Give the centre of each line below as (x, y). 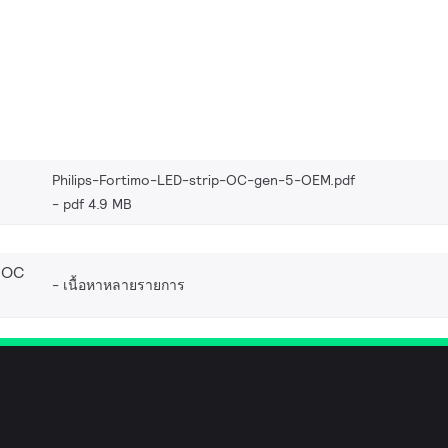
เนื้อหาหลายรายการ (124, 285)
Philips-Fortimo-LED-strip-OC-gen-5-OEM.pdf (203, 180)
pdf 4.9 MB (97, 204)
